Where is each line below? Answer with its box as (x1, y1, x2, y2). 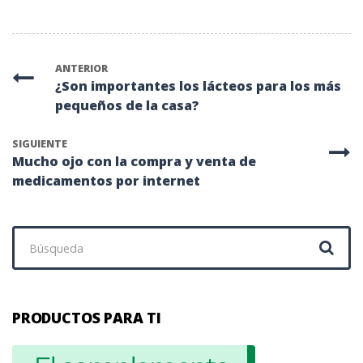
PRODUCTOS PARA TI (12, 307, 161, 327)
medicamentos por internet (12, 172, 200, 190)
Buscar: (11, 226, 56, 245)
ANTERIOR (55, 62, 109, 76)
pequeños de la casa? (55, 96, 200, 115)
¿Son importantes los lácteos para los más (55, 77, 342, 96)
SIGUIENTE (12, 137, 67, 152)
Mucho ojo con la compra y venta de (12, 152, 256, 171)
